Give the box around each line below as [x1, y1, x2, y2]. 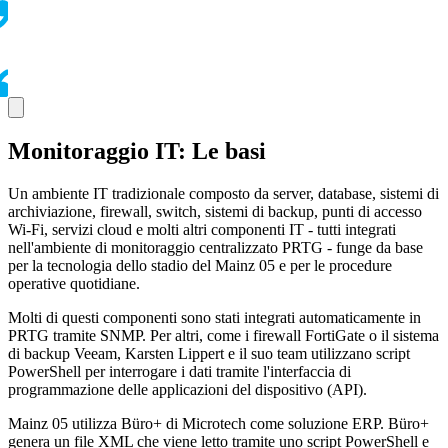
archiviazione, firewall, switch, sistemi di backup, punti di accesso [8, 202, 422, 220]
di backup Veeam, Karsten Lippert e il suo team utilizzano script [8, 344, 410, 362]
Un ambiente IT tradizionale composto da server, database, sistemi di [8, 184, 439, 202]
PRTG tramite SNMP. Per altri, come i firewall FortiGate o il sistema [8, 326, 439, 344]
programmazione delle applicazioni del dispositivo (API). [8, 380, 367, 398]
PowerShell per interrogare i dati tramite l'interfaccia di [8, 362, 351, 380]
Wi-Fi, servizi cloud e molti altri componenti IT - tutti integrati [8, 220, 396, 238]
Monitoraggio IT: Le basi [8, 137, 266, 164]
